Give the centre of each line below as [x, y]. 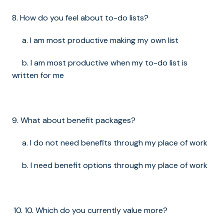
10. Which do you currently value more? [96, 210]
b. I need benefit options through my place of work [110, 165]
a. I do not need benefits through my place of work [110, 143]
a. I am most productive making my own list [95, 40]
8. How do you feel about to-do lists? [80, 18]
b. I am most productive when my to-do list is [100, 63]
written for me [38, 75]
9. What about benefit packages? [74, 120]
